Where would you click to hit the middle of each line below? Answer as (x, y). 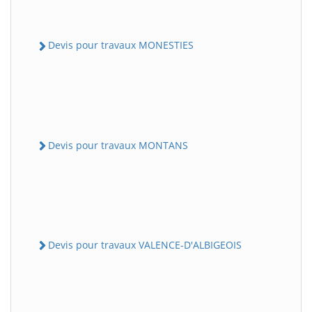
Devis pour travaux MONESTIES (121, 45)
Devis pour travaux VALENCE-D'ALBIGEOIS (145, 244)
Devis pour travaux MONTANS (118, 145)
